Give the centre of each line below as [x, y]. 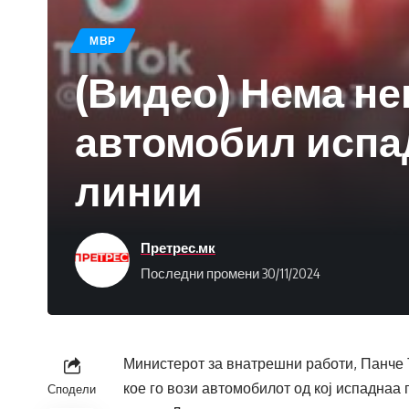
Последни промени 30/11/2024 [231, 273]
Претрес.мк [178, 247]
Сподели [72, 389]
